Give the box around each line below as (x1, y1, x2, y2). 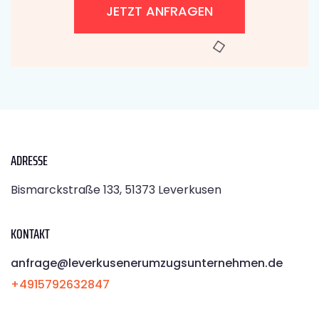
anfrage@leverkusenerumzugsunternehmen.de (11, 254, 283, 271)
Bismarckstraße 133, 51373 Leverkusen (11, 181, 221, 198)
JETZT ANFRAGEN (106, 1, 213, 20)
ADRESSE (11, 148, 48, 172)
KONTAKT (11, 221, 50, 245)
